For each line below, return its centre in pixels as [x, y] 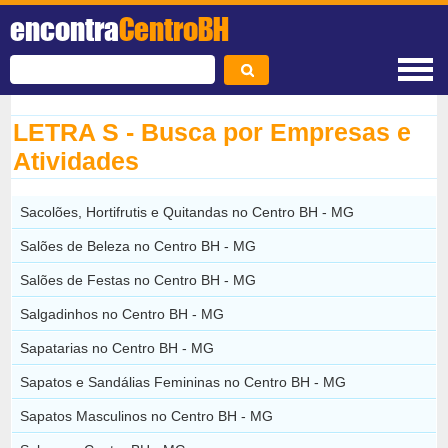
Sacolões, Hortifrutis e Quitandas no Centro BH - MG [187, 211]
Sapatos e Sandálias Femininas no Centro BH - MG [183, 381]
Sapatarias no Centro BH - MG [117, 347]
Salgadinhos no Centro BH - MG [122, 313]
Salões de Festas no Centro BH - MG [138, 279]
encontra [64, 29]
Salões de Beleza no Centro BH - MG [138, 245]
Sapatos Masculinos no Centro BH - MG [147, 415]
